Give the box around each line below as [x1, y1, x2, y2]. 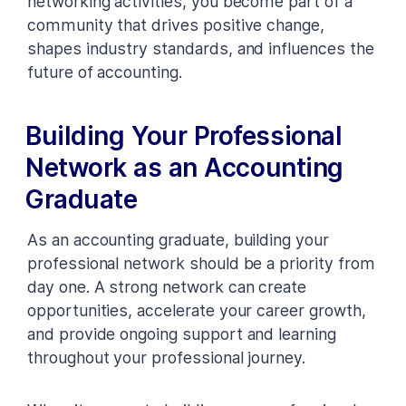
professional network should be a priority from [27, 253, 375, 273]
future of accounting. [27, 62, 182, 82]
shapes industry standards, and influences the [27, 38, 374, 58]
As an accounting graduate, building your [27, 229, 329, 249]
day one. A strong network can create [27, 276, 307, 296]
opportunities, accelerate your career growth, [27, 300, 366, 320]
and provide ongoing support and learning [27, 324, 336, 343]
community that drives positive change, [27, 14, 324, 34]
